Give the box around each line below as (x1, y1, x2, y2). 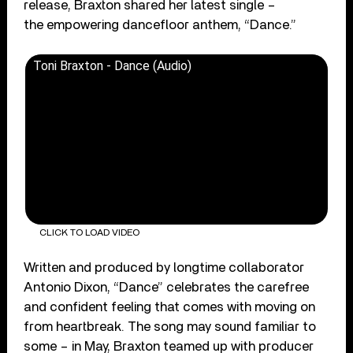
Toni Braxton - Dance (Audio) (33, 58, 192, 74)
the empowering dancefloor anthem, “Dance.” (24, 18, 297, 32)
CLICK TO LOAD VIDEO (39, 227, 139, 237)
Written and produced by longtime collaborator (24, 260, 305, 274)
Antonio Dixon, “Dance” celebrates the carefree (24, 280, 310, 294)
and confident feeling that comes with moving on (24, 299, 316, 314)
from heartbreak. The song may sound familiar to (24, 319, 317, 333)
